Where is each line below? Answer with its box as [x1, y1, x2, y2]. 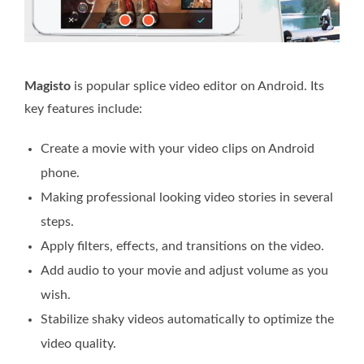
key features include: [24, 102, 142, 115]
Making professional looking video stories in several [41, 190, 333, 204]
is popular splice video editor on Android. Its [71, 79, 324, 93]
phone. [41, 166, 80, 180]
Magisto [24, 79, 71, 93]
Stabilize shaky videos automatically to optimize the [41, 312, 334, 326]
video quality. [41, 336, 116, 350]
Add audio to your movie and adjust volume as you [41, 263, 328, 277]
